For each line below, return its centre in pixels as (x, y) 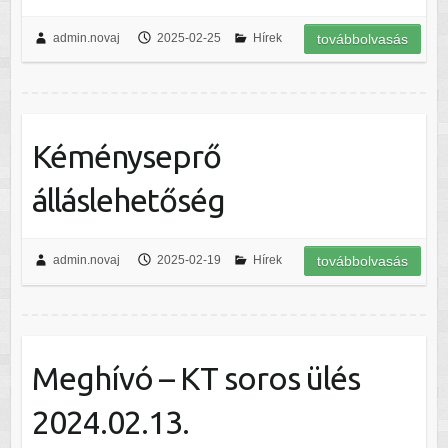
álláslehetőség (128, 200)
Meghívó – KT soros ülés (195, 378)
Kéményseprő (126, 156)
